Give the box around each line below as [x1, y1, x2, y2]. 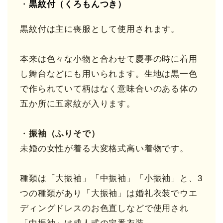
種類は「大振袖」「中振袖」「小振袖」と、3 [20, 174, 203, 184]
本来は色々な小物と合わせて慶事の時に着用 [20, 54, 198, 64]
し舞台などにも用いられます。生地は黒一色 [20, 69, 198, 79]
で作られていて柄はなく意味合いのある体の [20, 84, 198, 94]
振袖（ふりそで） [28, 129, 100, 139]
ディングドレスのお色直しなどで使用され [20, 204, 189, 214]
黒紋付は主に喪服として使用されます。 [20, 24, 180, 34]
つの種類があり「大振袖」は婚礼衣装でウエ [20, 189, 198, 199]
